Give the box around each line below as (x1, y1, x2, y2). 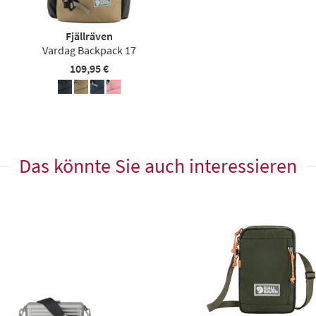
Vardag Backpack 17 (42, 43, 136, 57)
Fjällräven (66, 29, 113, 43)
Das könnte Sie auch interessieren (19, 153, 297, 178)
